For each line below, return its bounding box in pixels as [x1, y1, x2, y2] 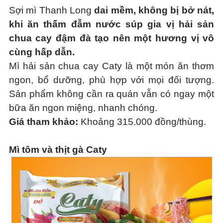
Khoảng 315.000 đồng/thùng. [78, 116, 206, 127]
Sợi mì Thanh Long [8, 5, 95, 15]
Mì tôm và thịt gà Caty [8, 144, 107, 155]
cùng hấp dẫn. [8, 47, 75, 57]
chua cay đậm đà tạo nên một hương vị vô [8, 33, 215, 43]
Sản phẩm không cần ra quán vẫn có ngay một [8, 89, 215, 99]
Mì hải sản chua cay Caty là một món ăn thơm [8, 61, 215, 71]
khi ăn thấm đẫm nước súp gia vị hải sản [8, 19, 215, 29]
